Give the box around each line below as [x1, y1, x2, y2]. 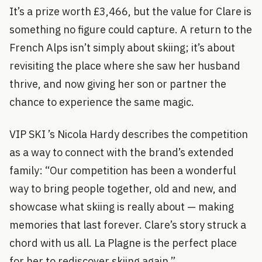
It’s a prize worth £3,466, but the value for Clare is [9, 4, 251, 18]
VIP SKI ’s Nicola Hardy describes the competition [9, 127, 248, 141]
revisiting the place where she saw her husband [9, 58, 240, 73]
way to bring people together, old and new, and [9, 181, 237, 195]
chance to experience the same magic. [9, 95, 194, 109]
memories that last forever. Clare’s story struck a [9, 218, 246, 232]
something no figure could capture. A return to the [9, 22, 252, 36]
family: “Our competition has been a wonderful [9, 163, 236, 177]
